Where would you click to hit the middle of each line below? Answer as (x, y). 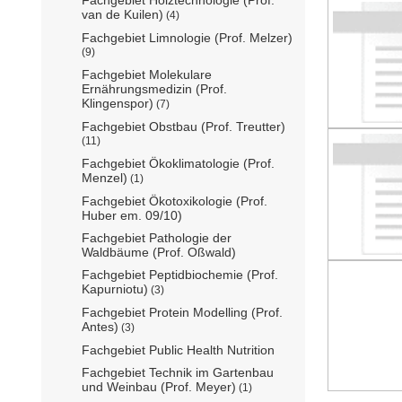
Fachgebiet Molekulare (147, 75)
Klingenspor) (118, 104)
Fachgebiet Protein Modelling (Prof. (182, 313)
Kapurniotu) (115, 289)
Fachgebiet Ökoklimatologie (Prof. (178, 164)
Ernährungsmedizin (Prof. (154, 89)
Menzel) (105, 178)
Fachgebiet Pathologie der (157, 238)
